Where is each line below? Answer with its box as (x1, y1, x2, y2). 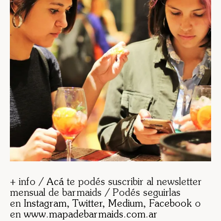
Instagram (24, 199, 67, 210)
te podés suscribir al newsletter (64, 178, 202, 188)
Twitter (73, 199, 102, 210)
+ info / (10, 178, 46, 188)
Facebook (149, 199, 192, 210)
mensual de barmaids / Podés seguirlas (10, 188, 181, 199)
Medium (108, 199, 143, 210)
